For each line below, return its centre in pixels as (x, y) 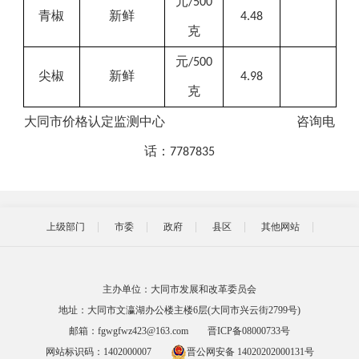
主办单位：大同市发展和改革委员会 (179, 289)
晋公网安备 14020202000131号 (250, 352)
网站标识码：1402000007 (98, 352)
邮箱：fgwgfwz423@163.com (129, 331)
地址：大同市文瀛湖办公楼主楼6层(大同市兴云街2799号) (179, 310)
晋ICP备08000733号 (249, 331)
